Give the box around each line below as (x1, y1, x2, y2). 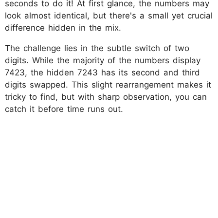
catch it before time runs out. (5, 104, 123, 114)
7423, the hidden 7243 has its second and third (5, 67, 200, 77)
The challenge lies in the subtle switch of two (5, 43, 189, 53)
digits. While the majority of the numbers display (5, 55, 200, 65)
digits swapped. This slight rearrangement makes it (5, 79, 211, 90)
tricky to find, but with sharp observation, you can (5, 91, 207, 102)
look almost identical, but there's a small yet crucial (5, 10, 213, 20)
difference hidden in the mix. (5, 22, 121, 33)
